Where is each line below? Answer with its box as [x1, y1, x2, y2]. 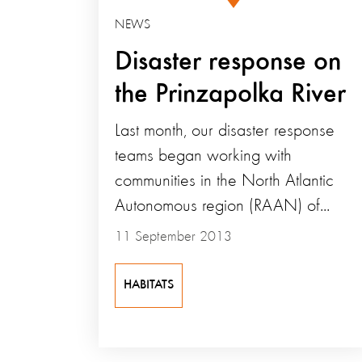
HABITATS [124, 278, 174, 292]
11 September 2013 [115, 229, 232, 244]
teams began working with [115, 146, 292, 165]
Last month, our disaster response [115, 121, 335, 140]
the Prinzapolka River [115, 80, 346, 108]
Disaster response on [115, 48, 341, 76]
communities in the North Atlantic [115, 171, 334, 190]
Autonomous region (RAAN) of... [115, 196, 330, 215]
